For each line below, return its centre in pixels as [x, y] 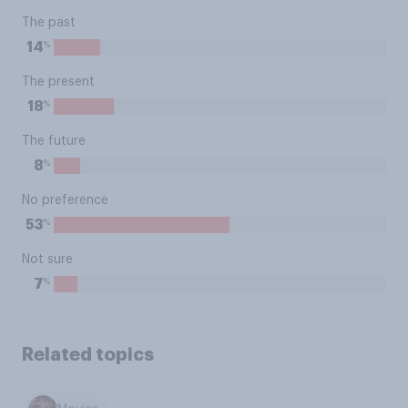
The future [54, 141]
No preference [65, 200]
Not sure [47, 260]
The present [58, 82]
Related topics [88, 354]
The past [49, 23]
